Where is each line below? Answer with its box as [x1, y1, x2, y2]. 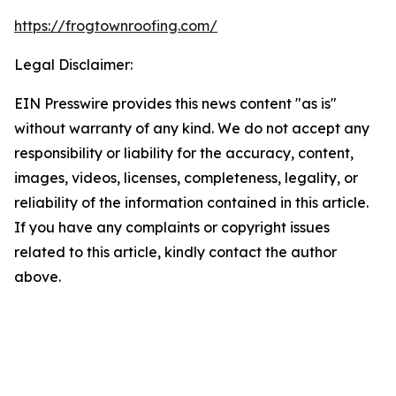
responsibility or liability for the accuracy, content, [14, 144, 354, 162]
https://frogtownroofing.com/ [14, 17, 217, 34]
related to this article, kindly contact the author [14, 243, 337, 261]
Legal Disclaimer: [14, 56, 133, 73]
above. [14, 268, 61, 286]
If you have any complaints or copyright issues [14, 218, 330, 236]
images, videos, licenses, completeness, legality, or [14, 169, 358, 187]
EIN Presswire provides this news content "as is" [14, 95, 337, 112]
